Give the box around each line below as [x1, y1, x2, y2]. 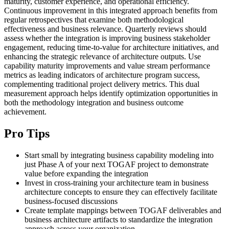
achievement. [4, 107, 47, 117]
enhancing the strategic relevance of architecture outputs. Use [4, 52, 201, 61]
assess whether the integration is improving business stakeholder [4, 34, 210, 43]
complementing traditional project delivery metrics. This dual [4, 80, 199, 89]
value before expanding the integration [25, 169, 148, 178]
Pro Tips [4, 127, 50, 141]
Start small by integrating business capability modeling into [25, 151, 214, 160]
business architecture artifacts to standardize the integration [25, 215, 213, 224]
